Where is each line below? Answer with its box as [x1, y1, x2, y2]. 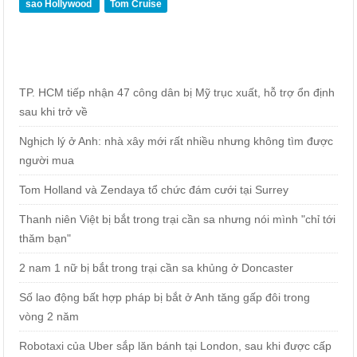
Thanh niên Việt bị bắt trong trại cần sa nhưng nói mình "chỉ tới [19, 212, 336, 226]
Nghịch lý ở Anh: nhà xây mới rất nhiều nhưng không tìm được [19, 134, 334, 147]
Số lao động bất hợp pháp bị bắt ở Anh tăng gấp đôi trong [19, 290, 311, 304]
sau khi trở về [19, 104, 88, 118]
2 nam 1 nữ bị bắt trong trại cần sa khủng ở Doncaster [19, 261, 294, 274]
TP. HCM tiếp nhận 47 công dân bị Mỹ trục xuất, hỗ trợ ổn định [19, 85, 335, 99]
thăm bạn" [19, 231, 72, 245]
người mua [19, 153, 75, 167]
